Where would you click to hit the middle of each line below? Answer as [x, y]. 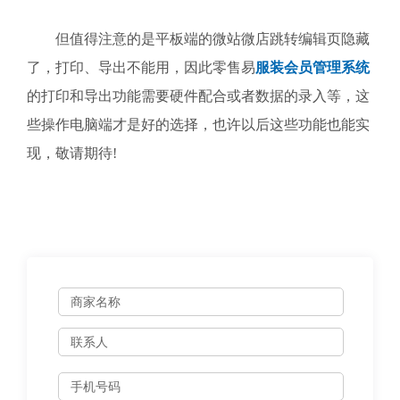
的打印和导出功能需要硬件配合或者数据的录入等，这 [198, 96]
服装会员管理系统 [312, 67]
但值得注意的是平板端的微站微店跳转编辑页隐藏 [198, 39]
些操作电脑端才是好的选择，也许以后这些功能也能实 [198, 125]
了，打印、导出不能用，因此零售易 [141, 67]
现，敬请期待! [72, 153]
